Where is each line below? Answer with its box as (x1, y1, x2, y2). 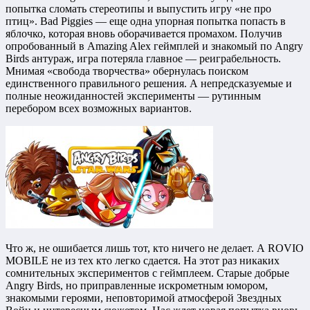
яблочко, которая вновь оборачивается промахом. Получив (6, 28, 282, 40)
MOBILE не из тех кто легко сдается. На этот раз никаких (6, 255, 280, 267)
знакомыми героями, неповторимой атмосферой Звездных (6, 292, 282, 304)
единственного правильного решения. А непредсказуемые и (6, 77, 292, 90)
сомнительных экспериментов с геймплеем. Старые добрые (6, 267, 289, 280)
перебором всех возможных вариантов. (6, 102, 192, 115)
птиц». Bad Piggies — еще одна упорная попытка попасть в (6, 15, 286, 28)
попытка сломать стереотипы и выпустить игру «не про (6, 3, 271, 15)
